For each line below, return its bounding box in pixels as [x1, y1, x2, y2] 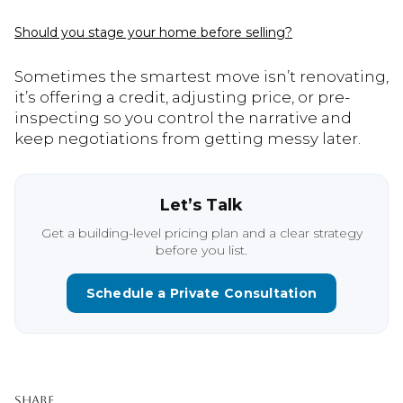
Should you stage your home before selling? [14, 24, 292, 41]
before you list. [156, 241, 247, 258]
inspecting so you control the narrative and [14, 108, 352, 127]
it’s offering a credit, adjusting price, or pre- [14, 87, 350, 106]
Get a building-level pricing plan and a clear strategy [40, 224, 363, 241]
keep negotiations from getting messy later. [14, 129, 361, 148]
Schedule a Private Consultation [85, 284, 318, 301]
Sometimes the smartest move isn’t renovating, [14, 67, 389, 85]
